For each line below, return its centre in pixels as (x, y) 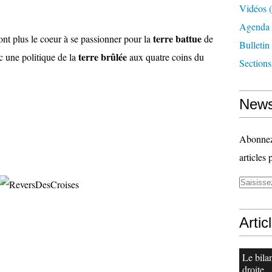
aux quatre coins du (165, 57)
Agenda (254, 26)
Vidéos (253, 8)
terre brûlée (103, 57)
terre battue (177, 39)
